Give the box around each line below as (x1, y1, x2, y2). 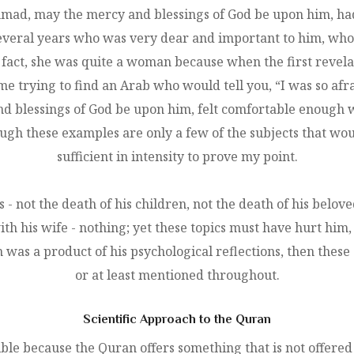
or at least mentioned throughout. (74, 265, 280, 284)
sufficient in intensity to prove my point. (56, 147, 298, 165)
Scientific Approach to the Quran (83, 311, 271, 326)
